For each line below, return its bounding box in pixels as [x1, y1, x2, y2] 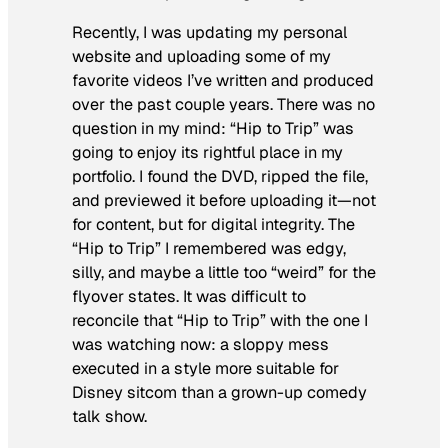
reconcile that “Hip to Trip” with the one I [72, 310, 368, 332]
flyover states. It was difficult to [72, 286, 306, 308]
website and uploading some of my [72, 46, 331, 68]
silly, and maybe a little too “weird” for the [72, 262, 376, 284]
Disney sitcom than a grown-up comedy [72, 382, 367, 404]
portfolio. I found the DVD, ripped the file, [72, 166, 368, 188]
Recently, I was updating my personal [72, 22, 347, 44]
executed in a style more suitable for [72, 358, 339, 380]
